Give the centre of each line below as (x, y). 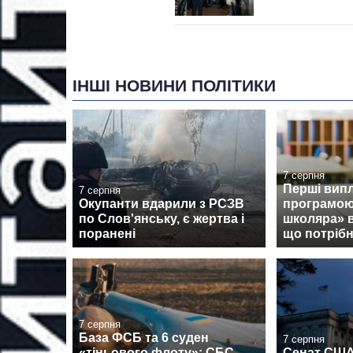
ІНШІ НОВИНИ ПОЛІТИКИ (174, 85)
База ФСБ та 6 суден (144, 338)
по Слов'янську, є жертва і (162, 219)
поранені (107, 234)
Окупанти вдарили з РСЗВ (162, 204)
